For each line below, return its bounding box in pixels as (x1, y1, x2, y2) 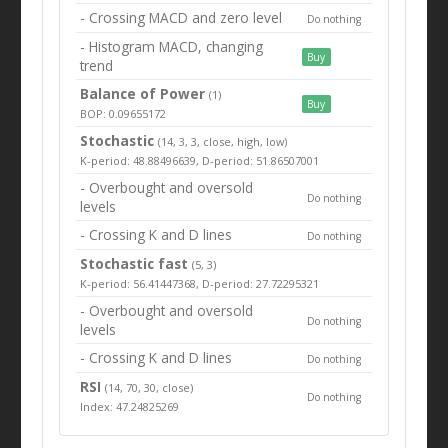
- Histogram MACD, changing (80, 36, 264, 56)
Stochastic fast (80, 253, 189, 273)
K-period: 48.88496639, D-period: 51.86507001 (80, 152, 320, 168)
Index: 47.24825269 (80, 398, 180, 414)
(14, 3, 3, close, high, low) (158, 133, 288, 149)
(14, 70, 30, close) (105, 379, 194, 395)
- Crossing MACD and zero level (80, 7, 283, 27)
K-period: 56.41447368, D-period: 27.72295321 (80, 275, 320, 291)
